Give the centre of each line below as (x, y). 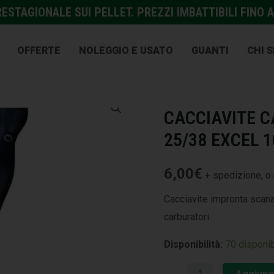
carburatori (187, 217)
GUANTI (210, 50)
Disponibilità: (193, 244)
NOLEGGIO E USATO (126, 50)
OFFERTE (39, 50)
